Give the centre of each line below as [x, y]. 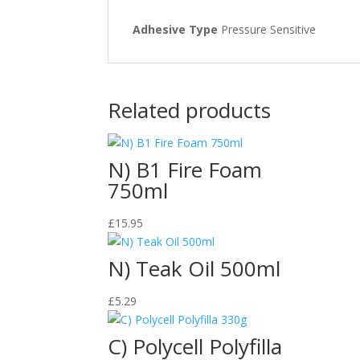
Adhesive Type [176, 29]
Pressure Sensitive [267, 29]
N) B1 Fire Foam [185, 169]
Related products [190, 110]
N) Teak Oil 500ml [194, 268]
